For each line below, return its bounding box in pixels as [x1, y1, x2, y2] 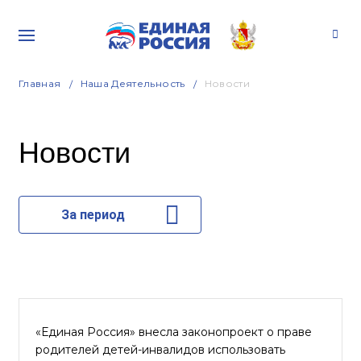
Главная [19, 77, 61, 89]
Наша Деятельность [80, 77, 185, 89]
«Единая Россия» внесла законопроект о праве [35, 325, 312, 339]
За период [60, 207, 125, 222]
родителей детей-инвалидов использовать [35, 342, 285, 357]
